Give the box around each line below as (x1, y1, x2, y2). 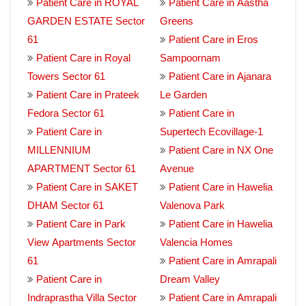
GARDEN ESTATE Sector (27, 15, 145, 27)
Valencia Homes (160, 236, 233, 248)
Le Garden (160, 89, 207, 100)
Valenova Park (160, 199, 225, 211)
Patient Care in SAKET (36, 181, 138, 193)
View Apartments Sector (27, 236, 136, 248)
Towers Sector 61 (27, 70, 105, 82)
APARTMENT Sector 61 (27, 163, 136, 174)
